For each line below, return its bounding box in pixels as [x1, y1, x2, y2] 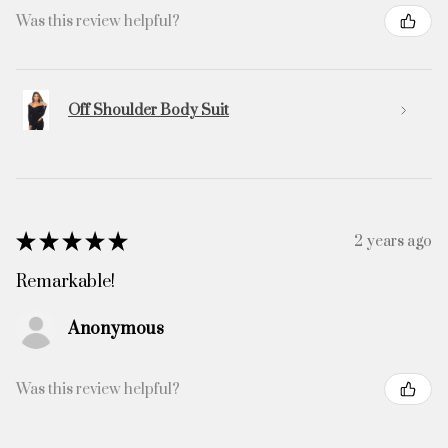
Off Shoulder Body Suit [68, 100, 229, 120]
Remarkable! [16, 271, 115, 294]
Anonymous [68, 318, 164, 341]
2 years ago [354, 231, 432, 251]
